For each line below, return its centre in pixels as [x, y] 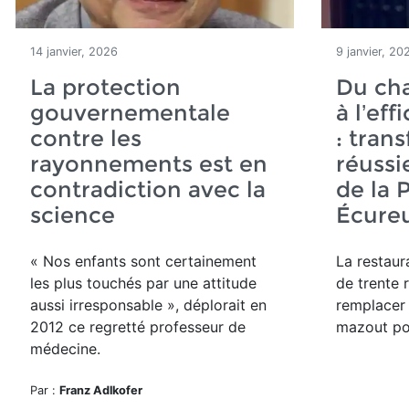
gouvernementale [130, 113]
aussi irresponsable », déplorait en [148, 305]
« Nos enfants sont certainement [143, 261]
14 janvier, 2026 [74, 52]
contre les [86, 138]
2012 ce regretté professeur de [138, 327]
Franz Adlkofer [101, 390]
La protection [105, 87]
